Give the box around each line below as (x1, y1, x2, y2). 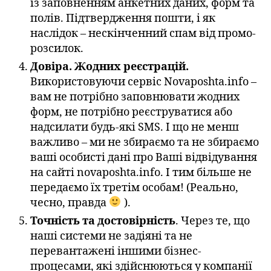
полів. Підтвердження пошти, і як (30, 11, 215, 25)
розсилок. (30, 41, 83, 56)
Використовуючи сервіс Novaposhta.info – (30, 74, 256, 89)
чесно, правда (30, 195, 109, 210)
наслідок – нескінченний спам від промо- (30, 26, 256, 41)
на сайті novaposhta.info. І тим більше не (30, 165, 252, 180)
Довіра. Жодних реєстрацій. (30, 59, 189, 74)
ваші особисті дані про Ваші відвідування (30, 150, 257, 165)
